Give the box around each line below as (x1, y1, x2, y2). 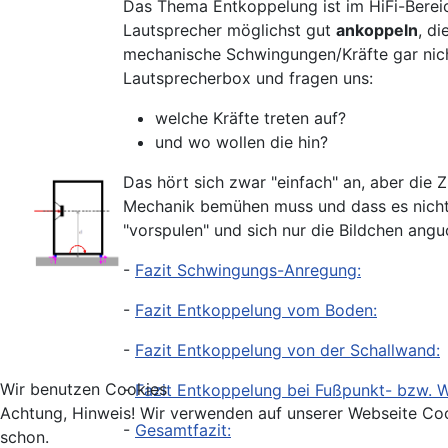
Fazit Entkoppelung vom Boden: (135, 300, 377, 321)
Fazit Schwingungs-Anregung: (135, 260, 361, 281)
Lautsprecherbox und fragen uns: (123, 68, 373, 89)
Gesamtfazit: (135, 420, 231, 441)
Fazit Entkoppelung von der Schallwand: (135, 340, 440, 361)
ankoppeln (336, 20, 418, 41)
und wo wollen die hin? (155, 132, 328, 153)
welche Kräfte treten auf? (155, 108, 346, 129)
